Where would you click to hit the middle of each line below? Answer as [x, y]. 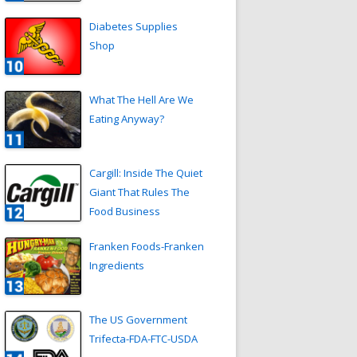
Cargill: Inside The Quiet [146, 173]
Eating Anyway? [127, 119]
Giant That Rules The [139, 192]
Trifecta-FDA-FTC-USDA [143, 339]
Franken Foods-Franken [147, 247]
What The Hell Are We [141, 100]
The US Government [138, 320]
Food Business [125, 212]
